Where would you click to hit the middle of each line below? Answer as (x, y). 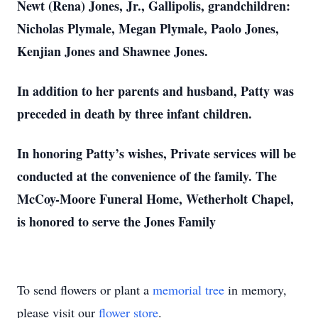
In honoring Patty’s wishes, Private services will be (157, 153)
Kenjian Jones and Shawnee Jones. (113, 51)
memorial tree (188, 290)
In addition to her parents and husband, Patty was (155, 91)
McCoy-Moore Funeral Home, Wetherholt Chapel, (155, 199)
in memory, (256, 290)
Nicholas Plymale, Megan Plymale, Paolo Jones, (148, 28)
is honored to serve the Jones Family (116, 221)
